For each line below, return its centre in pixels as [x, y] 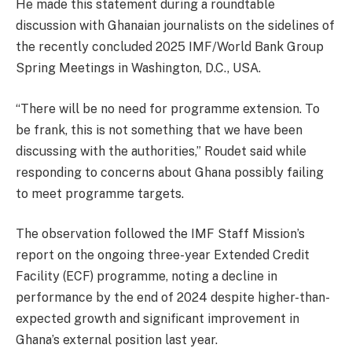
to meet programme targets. [100, 193]
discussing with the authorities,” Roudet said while [161, 151]
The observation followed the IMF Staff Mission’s [160, 234]
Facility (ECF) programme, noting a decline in [147, 277]
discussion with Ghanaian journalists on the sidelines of [175, 26]
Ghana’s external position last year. [117, 340]
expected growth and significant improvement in [158, 319]
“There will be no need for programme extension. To [168, 108]
